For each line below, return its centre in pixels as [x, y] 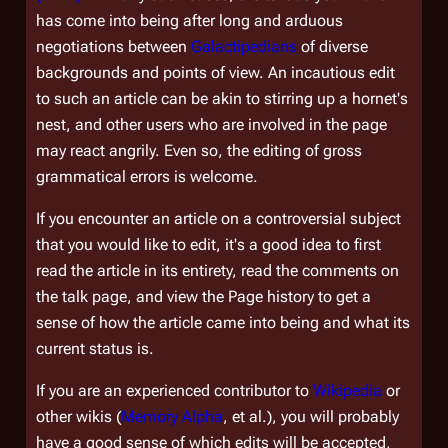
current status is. [95, 348]
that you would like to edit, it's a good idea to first [208, 244]
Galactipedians [244, 46]
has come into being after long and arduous [189, 20]
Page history [271, 296]
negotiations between [113, 46]
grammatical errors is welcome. [147, 176]
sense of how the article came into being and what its [223, 322]
